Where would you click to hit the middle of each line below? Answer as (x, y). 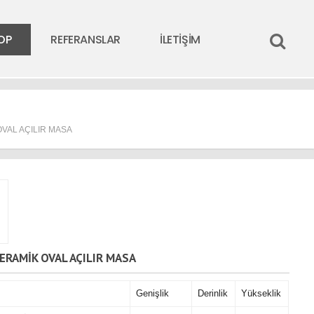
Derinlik (212, 293)
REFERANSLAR (86, 40)
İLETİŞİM (180, 40)
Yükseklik (261, 293)
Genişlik (152, 293)
